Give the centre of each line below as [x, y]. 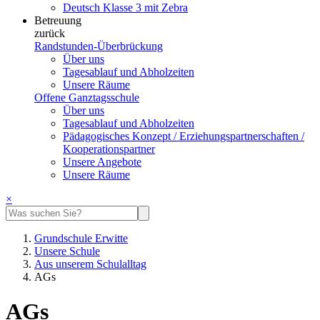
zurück [50, 33]
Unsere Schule [67, 251]
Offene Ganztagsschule [87, 97]
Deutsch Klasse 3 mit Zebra [125, 7]
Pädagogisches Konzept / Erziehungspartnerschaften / [184, 136]
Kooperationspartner [109, 149]
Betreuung [58, 20]
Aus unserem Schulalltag [90, 264]
